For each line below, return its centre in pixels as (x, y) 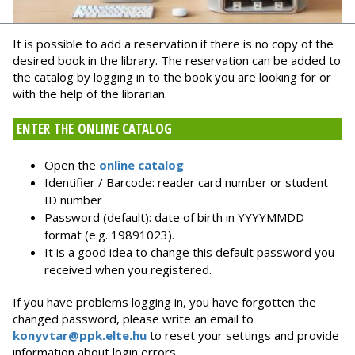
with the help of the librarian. (90, 94)
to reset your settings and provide (243, 336)
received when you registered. (128, 270)
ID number (73, 200)
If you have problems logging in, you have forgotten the (164, 302)
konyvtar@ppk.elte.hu (80, 336)
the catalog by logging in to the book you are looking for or (172, 77)
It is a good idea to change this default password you (189, 252)
